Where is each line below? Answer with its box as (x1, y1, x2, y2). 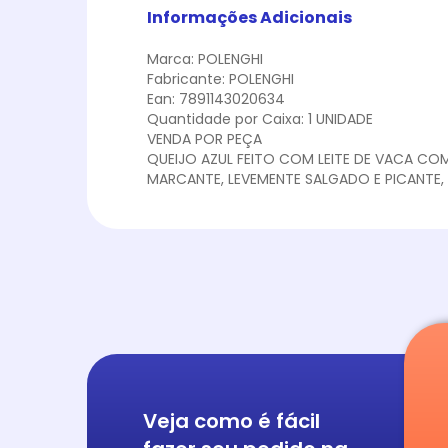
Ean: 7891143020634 (147, 88, 285, 109)
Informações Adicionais (147, 5, 352, 29)
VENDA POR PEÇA (147, 128, 262, 149)
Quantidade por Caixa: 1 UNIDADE (147, 108, 373, 129)
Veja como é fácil (143, 407, 320, 436)
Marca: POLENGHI (147, 48, 263, 69)
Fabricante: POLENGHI (147, 68, 294, 89)
